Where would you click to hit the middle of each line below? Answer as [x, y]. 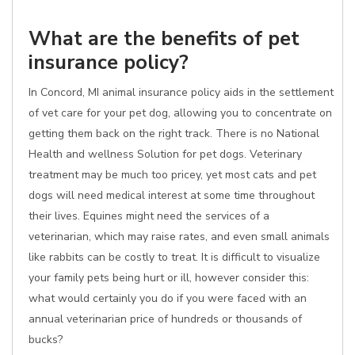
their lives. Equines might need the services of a [149, 216]
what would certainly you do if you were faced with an [168, 298]
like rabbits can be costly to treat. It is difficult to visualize [174, 257]
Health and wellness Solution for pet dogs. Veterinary [165, 154]
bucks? [46, 340]
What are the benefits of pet [164, 38]
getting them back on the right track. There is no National [174, 134]
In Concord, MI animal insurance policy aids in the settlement [181, 92]
